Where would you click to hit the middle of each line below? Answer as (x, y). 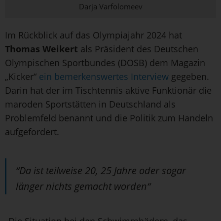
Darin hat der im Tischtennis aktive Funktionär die (108, 90)
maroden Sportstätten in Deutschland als (90, 104)
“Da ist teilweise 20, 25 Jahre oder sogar (101, 170)
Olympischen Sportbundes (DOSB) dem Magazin (105, 62)
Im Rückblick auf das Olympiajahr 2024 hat (93, 35)
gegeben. (189, 76)
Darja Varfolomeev (110, 6)
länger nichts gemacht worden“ (83, 186)
